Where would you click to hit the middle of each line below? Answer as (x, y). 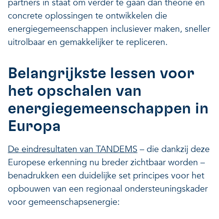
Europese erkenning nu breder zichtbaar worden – (106, 162)
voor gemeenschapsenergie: (64, 202)
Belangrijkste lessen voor (101, 73)
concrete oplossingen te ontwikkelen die (88, 16)
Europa (34, 126)
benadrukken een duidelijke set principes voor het (106, 175)
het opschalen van (75, 91)
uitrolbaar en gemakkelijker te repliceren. (88, 42)
